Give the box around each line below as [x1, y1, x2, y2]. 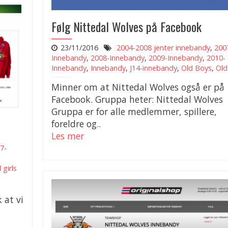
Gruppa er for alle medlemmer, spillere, [51, 105, 217, 118]
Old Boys [181, 63, 212, 73]
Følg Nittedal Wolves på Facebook [51, 17, 202, 36]
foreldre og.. [51, 117, 101, 130]
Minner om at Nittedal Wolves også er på [51, 80, 224, 93]
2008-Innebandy [91, 52, 145, 63]
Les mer [51, 129, 84, 142]
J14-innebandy [130, 63, 177, 73]
